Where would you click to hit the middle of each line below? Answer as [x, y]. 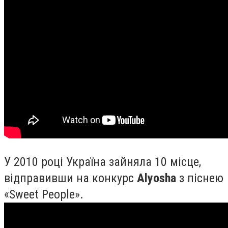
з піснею [200, 178]
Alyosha [156, 178]
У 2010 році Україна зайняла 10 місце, [103, 162]
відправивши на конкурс [70, 178]
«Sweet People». [44, 194]
